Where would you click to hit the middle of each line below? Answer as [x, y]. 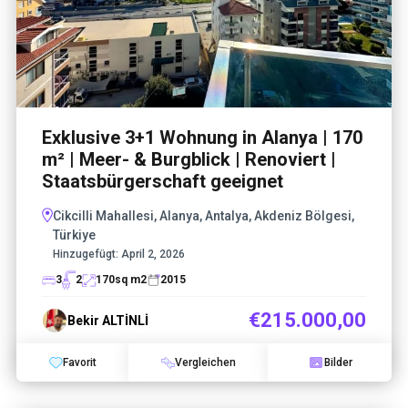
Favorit [79, 363]
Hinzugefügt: [86, 255]
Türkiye [74, 235]
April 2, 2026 [152, 255]
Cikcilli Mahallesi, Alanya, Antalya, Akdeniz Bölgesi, [204, 216]
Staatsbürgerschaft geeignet [163, 182]
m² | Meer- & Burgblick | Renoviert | [189, 160]
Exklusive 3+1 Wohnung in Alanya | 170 [202, 138]
